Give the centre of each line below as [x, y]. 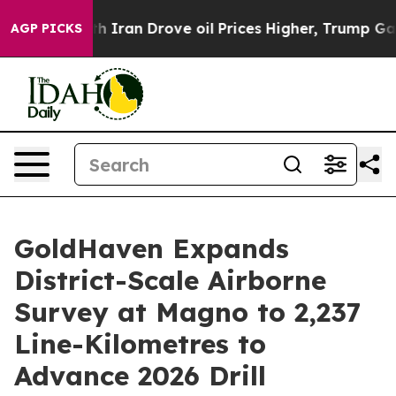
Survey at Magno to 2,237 [188, 312]
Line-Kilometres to [140, 344]
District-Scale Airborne [170, 280]
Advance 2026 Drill [140, 376]
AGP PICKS [46, 28]
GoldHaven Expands [152, 248]
